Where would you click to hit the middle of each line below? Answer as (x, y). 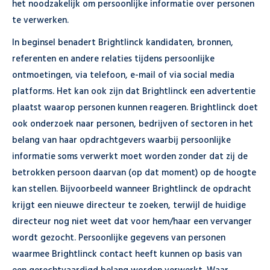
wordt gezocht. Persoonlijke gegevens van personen (119, 238)
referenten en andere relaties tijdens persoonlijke (113, 59)
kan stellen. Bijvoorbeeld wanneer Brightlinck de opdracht (132, 189)
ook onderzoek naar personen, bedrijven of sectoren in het (133, 124)
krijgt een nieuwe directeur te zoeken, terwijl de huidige (129, 206)
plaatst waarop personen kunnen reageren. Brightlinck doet (135, 108)
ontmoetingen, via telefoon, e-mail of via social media (123, 75)
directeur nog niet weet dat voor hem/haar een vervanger (132, 222)
